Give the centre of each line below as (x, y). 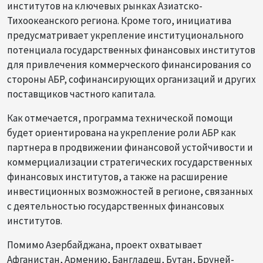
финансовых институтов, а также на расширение (117, 176)
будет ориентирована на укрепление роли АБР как (122, 132)
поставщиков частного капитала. (81, 94)
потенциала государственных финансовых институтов (131, 50)
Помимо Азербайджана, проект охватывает (105, 245)
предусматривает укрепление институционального (125, 35)
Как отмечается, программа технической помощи (120, 118)
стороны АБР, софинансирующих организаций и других (131, 79)
